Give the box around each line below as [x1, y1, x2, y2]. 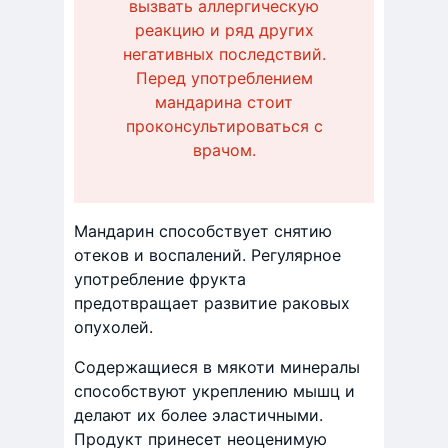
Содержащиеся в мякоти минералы [74, 357, 360, 378]
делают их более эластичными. [74, 405, 323, 426]
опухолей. [74, 317, 153, 338]
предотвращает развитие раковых [74, 293, 350, 314]
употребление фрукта [74, 269, 246, 290]
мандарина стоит [155, 92, 293, 113]
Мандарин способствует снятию [74, 221, 332, 242]
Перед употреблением [135, 68, 313, 89]
